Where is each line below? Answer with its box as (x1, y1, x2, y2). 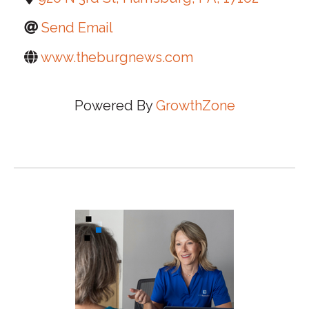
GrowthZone (155, 97, 235, 114)
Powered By (74, 97, 156, 114)
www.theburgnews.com (41, 49, 193, 66)
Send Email (41, 19, 113, 36)
